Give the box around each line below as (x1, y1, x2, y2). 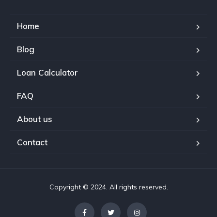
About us (17, 114, 52, 124)
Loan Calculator (17, 67, 78, 77)
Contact (17, 137, 47, 147)
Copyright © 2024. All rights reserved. (49, 183, 168, 191)
